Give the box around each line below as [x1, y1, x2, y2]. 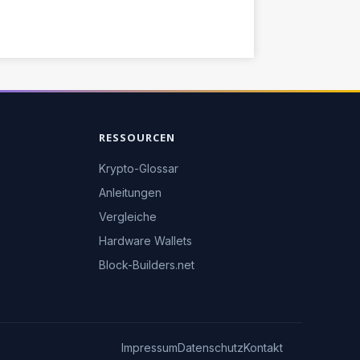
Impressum [121, 341, 178, 355]
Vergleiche [98, 210, 157, 224]
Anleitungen [98, 186, 162, 200]
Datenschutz [178, 341, 243, 355]
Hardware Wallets [98, 234, 192, 248]
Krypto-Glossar [98, 162, 178, 176]
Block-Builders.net [98, 258, 194, 272]
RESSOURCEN [98, 130, 175, 145]
